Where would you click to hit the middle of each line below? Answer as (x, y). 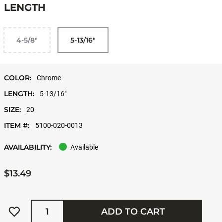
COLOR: (18, 78)
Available (84, 147)
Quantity (39, 201)
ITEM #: (18, 125)
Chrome (48, 78)
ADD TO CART (133, 211)
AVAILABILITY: (28, 147)
